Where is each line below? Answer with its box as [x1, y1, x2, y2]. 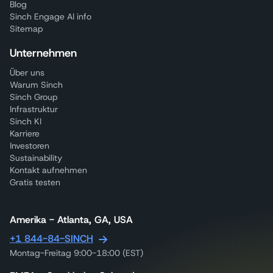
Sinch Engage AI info [10, 10, 91, 22]
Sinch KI [10, 115, 41, 127]
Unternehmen [10, 45, 77, 60]
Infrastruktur [10, 103, 58, 115]
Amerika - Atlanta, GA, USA [10, 213, 133, 226]
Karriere [10, 127, 40, 139]
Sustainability [10, 152, 62, 163]
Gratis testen [10, 176, 60, 188]
